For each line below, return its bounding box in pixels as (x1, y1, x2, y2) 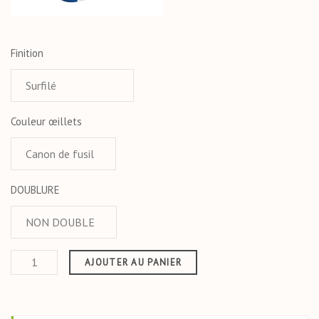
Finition (11, 46, 43, 60)
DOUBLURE (11, 182, 60, 197)
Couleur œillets (11, 114, 82, 128)
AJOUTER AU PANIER (85, 256, 182, 268)
